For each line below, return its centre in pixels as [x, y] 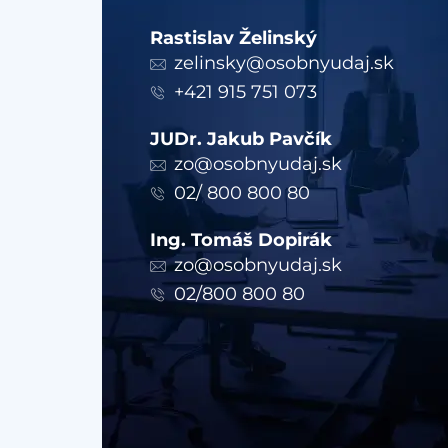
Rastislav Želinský [233, 38]
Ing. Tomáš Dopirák [241, 240]
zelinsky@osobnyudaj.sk [284, 63]
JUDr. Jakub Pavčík [241, 139]
